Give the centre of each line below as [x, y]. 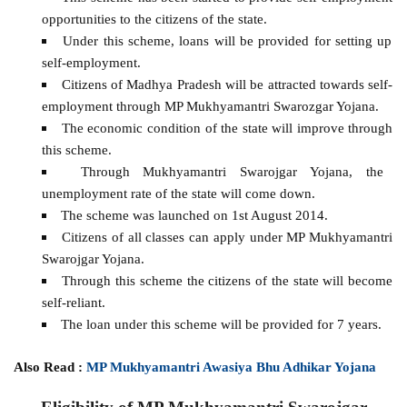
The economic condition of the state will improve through [227, 128]
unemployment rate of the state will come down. [178, 194]
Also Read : [50, 366]
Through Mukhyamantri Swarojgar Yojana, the [232, 172]
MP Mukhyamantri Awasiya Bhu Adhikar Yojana [233, 366]
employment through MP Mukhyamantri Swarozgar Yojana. [210, 106]
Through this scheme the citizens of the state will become [228, 281]
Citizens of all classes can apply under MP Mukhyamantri [228, 237]
